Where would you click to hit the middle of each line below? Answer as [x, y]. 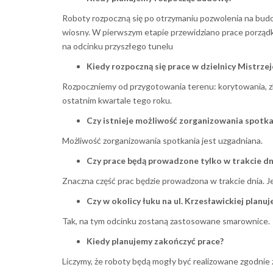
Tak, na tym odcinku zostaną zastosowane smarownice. [166, 221]
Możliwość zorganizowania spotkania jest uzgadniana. [162, 140]
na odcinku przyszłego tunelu [118, 46]
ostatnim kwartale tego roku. [117, 100]
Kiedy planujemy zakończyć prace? [155, 241]
